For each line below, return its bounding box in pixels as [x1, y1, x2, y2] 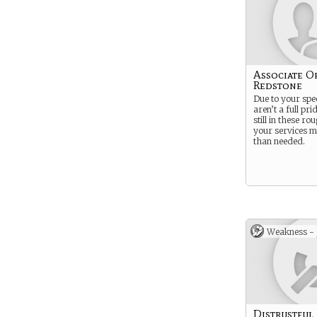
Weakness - [267, 226, 314, 237]
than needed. [253, 136, 305, 146]
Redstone [253, 79, 302, 92]
